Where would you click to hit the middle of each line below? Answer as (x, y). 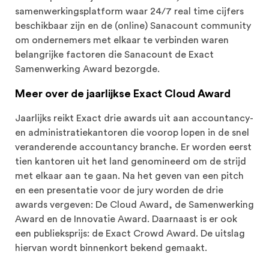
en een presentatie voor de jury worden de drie (119, 191)
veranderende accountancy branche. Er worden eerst (133, 147)
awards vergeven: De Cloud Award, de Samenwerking (134, 205)
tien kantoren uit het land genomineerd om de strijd (131, 162)
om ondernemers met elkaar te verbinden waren (122, 41)
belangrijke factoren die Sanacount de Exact (114, 55)
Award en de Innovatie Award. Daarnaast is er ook (126, 219)
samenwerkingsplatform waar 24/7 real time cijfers (129, 12)
